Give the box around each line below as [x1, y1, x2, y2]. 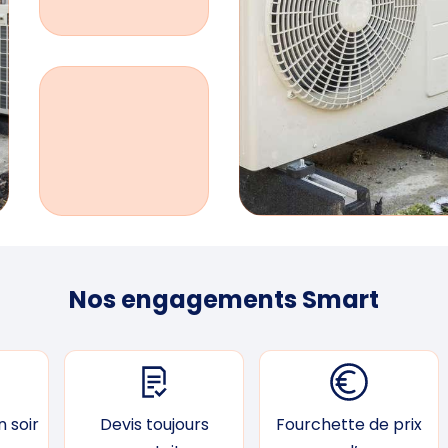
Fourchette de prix [276, 412, 422, 436]
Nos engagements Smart [69, 283, 379, 316]
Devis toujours [99, 412, 209, 436]
